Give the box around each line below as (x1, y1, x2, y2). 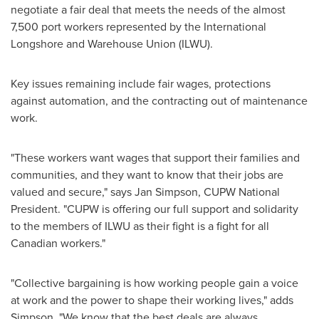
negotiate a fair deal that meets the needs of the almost (11, 1, 286, 18)
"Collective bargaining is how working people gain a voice (11, 275, 298, 291)
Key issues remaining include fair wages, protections (11, 75, 271, 92)
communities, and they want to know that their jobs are (11, 167, 283, 183)
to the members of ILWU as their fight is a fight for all (11, 218, 269, 234)
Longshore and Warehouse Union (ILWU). (11, 36, 213, 52)
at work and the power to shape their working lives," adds (11, 292, 293, 308)
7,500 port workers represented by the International (11, 19, 266, 35)
